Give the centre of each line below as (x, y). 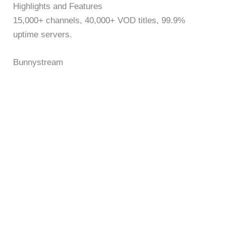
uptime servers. (43, 34)
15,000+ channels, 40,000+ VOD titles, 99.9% (99, 20)
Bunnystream (38, 63)
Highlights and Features (58, 6)
